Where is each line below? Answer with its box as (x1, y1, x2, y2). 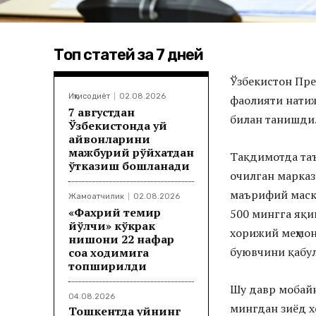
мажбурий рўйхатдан (68, 145, 194, 161)
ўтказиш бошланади (68, 158, 190, 174)
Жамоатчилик (68, 192, 124, 202)
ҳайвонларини (68, 131, 150, 147)
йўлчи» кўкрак (68, 218, 155, 234)
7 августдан (68, 104, 135, 121)
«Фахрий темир (68, 205, 161, 221)
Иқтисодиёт (68, 92, 110, 102)
